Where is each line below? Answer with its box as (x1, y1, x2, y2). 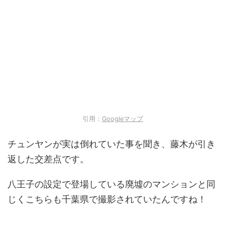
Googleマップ (101, 115, 143, 123)
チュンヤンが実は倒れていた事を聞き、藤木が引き (8, 139, 215, 150)
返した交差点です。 (8, 154, 89, 165)
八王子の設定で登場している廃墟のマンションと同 (8, 179, 215, 190)
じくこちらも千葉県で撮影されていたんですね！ (8, 194, 206, 205)
